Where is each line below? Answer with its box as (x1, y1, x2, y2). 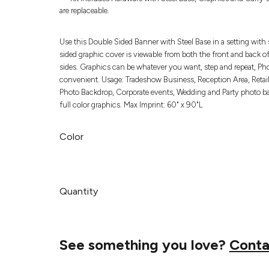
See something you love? (59, 235, 229, 253)
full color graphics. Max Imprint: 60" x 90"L (59, 100, 202, 109)
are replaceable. (59, 5, 109, 15)
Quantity (59, 185, 98, 197)
